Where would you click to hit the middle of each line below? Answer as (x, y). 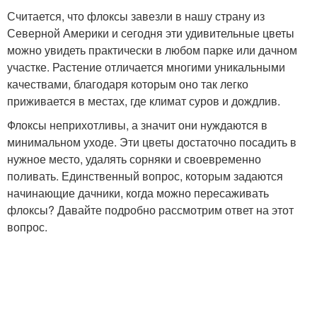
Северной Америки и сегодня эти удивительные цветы (151, 33)
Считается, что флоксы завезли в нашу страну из (136, 16)
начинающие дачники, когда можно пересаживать (138, 192)
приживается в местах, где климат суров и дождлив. (144, 100)
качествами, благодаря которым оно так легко (128, 83)
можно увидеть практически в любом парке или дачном (152, 50)
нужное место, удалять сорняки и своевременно (134, 158)
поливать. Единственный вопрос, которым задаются (145, 175)
